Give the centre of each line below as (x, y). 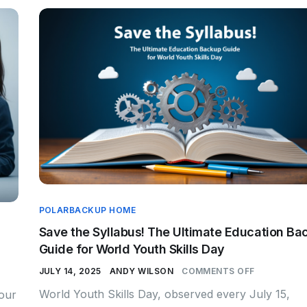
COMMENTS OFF (218, 271)
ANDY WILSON (142, 271)
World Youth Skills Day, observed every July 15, (164, 294)
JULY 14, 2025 (70, 271)
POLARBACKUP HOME (87, 210)
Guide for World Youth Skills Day (132, 249)
